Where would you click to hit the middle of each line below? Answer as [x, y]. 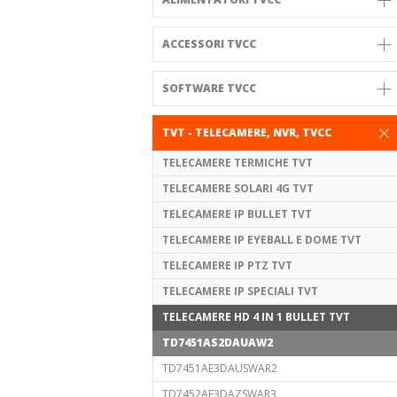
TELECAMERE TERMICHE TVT [237, 163]
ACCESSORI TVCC [209, 44]
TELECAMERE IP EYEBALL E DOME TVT [262, 240]
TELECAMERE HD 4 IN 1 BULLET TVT [256, 317]
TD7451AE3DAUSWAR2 [220, 368]
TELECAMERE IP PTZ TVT [227, 265]
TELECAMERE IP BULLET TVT [237, 214]
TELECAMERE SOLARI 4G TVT [238, 188]
